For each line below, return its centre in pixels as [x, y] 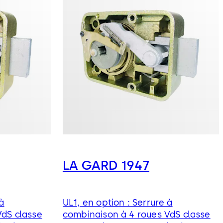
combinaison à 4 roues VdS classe [136, 215]
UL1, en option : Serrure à [117, 203]
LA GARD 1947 [106, 165]
